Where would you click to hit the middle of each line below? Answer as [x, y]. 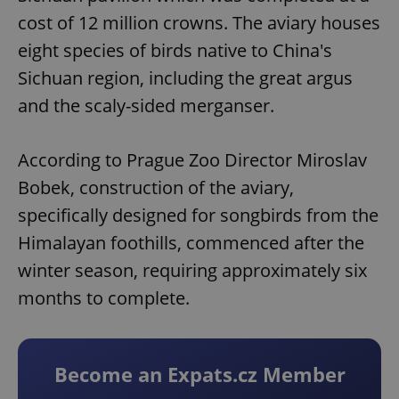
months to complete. [104, 298]
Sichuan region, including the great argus [185, 78]
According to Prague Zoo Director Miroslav [192, 160]
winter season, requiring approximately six [192, 271]
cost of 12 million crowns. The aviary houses [199, 23]
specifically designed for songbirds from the [198, 216]
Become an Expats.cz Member [199, 375]
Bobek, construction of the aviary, [156, 188]
